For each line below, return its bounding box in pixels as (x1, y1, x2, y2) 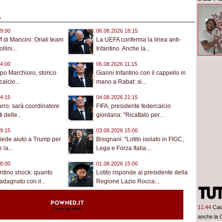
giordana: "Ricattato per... (96, 111, 164, 119)
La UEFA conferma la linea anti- (96, 36, 181, 44)
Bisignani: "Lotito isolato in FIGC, (96, 136, 184, 143)
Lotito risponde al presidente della (96, 169, 188, 176)
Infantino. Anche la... (96, 45, 150, 53)
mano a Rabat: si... (96, 78, 146, 86)
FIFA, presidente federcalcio (96, 103, 171, 110)
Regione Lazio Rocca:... (96, 178, 161, 185)
